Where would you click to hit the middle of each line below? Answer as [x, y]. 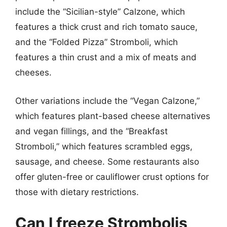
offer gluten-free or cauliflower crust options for [112, 177]
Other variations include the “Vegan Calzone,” [107, 101]
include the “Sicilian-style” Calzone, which [100, 12]
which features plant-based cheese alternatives [113, 116]
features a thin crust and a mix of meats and [106, 57]
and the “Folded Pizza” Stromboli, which [97, 42]
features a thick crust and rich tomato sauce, [106, 27]
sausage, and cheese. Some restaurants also [107, 161]
